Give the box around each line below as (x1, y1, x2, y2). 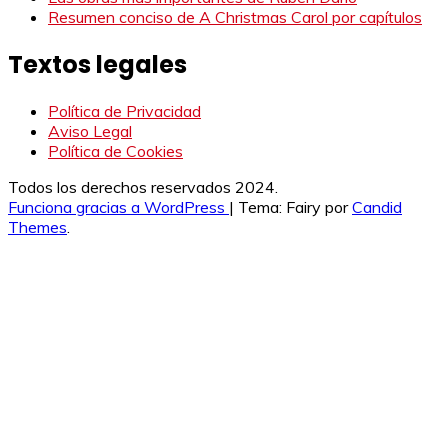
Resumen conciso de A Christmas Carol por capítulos (48, 6, 422, 27)
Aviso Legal (48, 121, 132, 142)
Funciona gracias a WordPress (8, 197, 229, 218)
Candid (352, 197, 402, 218)
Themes (8, 217, 67, 238)
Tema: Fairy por (238, 197, 352, 218)
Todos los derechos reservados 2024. (8, 177, 278, 198)
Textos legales (8, 47, 187, 81)
